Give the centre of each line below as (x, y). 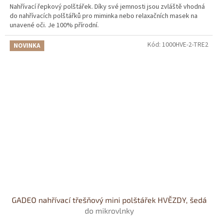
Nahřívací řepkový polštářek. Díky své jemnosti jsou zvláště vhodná (107, 7)
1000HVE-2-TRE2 (185, 45)
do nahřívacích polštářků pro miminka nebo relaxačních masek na (104, 16)
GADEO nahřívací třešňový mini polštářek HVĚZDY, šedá (109, 200)
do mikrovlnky (109, 210)
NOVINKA (27, 45)
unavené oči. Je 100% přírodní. (54, 25)
